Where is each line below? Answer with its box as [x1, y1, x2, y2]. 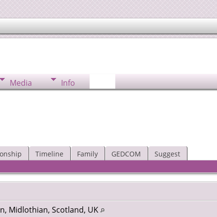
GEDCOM [111, 149, 141, 158]
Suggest [154, 149, 180, 158]
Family [77, 149, 98, 158]
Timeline [35, 149, 63, 158]
